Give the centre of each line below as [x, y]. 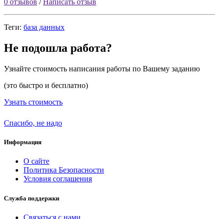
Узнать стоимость [33, 102]
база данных [44, 27]
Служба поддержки [32, 198]
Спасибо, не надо [33, 123]
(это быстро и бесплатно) [46, 86]
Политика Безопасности [64, 170]
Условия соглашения [58, 179]
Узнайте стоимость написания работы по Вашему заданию [102, 69]
